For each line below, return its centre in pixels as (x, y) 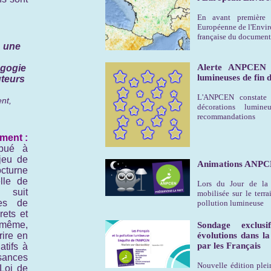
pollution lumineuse (230, 203)
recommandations (226, 116)
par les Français (229, 246)
